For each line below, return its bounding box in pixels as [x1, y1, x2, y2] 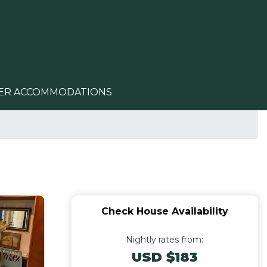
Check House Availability [101, 206, 228, 217]
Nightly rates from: [126, 234, 204, 245]
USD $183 [131, 249, 198, 265]
